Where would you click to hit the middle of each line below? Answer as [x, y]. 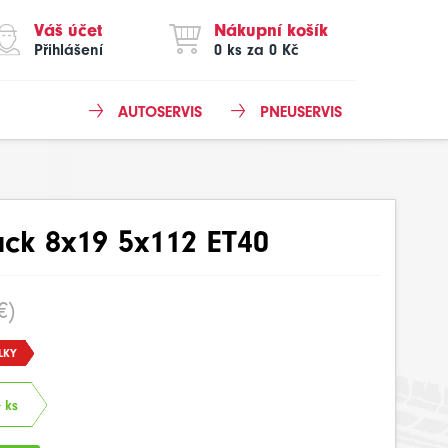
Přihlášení [68, 50]
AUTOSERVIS [160, 112]
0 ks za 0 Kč [256, 50]
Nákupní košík [271, 30]
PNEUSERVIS [301, 112]
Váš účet [68, 30]
